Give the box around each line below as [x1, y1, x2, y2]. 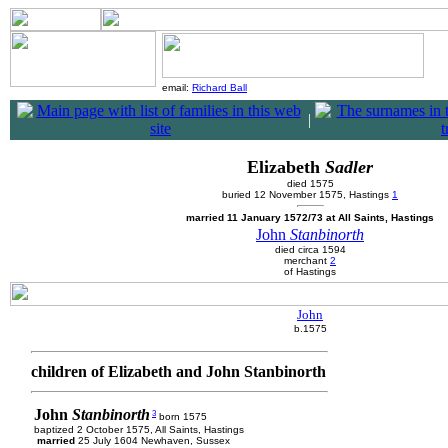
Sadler [325, 157, 373, 177]
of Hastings [284, 266, 336, 277]
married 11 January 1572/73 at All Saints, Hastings [186, 212, 434, 223]
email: [162, 82, 192, 93]
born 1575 [156, 411, 207, 422]
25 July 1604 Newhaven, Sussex [75, 435, 230, 446]
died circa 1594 [274, 244, 346, 255]
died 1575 [286, 178, 334, 189]
